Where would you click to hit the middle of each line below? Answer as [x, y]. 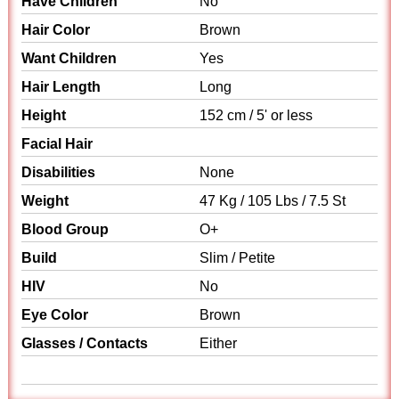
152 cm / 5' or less [256, 115]
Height [44, 115]
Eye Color [55, 315]
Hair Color [56, 30]
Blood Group [65, 229]
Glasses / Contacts [85, 343]
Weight [45, 201]
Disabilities [59, 172]
